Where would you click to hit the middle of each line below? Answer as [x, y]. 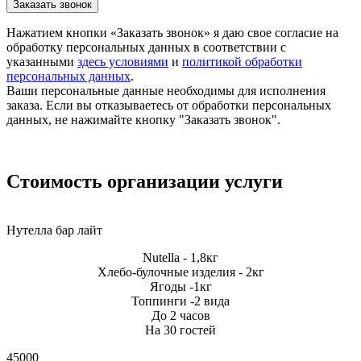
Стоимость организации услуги [145, 181]
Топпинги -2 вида [180, 301]
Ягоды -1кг [180, 286]
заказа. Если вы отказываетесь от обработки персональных [169, 105]
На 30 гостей [180, 330]
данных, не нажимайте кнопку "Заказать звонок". [143, 119]
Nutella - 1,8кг [180, 257]
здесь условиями [123, 61]
